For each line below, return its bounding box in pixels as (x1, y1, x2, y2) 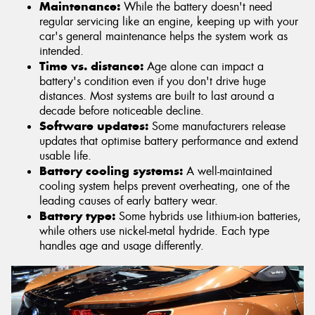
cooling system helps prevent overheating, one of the (39, 178, 290, 193)
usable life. (39, 148, 91, 163)
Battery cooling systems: (39, 162, 183, 179)
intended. (39, 43, 84, 58)
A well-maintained (183, 163, 272, 179)
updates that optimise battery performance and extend (39, 133, 298, 148)
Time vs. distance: (39, 58, 143, 74)
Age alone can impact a (143, 58, 264, 74)
